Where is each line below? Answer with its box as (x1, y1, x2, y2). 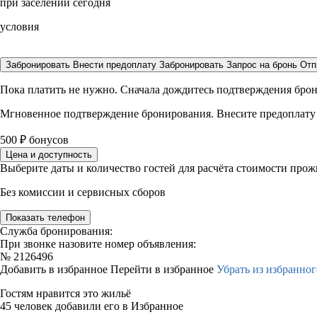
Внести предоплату (73, 59, 159, 70)
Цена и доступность (6, 149, 92, 160)
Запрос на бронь (226, 59, 297, 70)
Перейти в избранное (110, 263, 217, 275)
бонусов (26, 134, 69, 146)
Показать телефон (6, 212, 85, 223)
